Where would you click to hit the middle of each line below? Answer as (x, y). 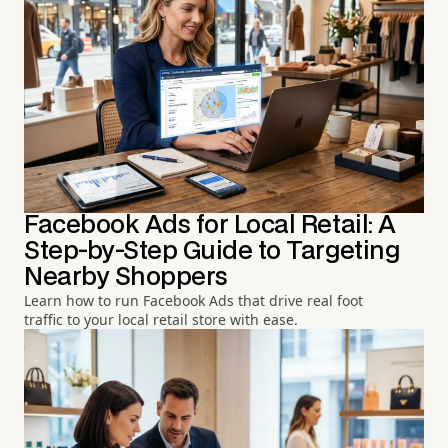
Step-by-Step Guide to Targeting (212, 251)
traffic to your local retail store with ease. (161, 319)
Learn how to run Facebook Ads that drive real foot (193, 300)
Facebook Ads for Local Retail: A (210, 225)
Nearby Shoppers (126, 277)
